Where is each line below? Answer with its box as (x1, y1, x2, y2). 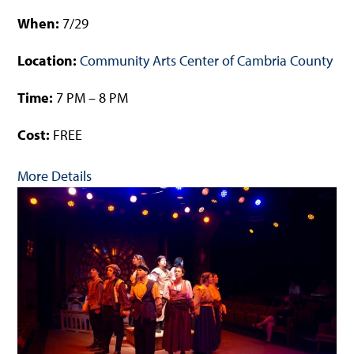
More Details (17, 167, 92, 186)
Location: (17, 51, 81, 70)
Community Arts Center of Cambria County (80, 51, 333, 70)
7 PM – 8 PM (53, 88, 129, 107)
